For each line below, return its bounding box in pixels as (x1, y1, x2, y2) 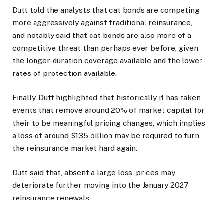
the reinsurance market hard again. (12, 143, 137, 153)
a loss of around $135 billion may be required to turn (12, 130, 199, 140)
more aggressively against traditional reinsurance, (12, 18, 192, 27)
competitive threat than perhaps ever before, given (12, 43, 198, 53)
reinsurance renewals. (12, 193, 91, 203)
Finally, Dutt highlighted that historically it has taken (12, 92, 200, 102)
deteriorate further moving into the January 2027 (12, 181, 189, 190)
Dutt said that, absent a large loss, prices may (12, 168, 175, 178)
